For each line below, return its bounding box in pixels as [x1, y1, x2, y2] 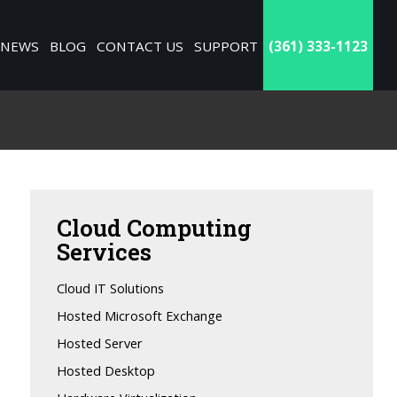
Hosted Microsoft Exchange [57, 307, 223, 324]
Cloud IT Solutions [57, 280, 165, 297]
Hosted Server [57, 335, 144, 352]
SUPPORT [194, 37, 259, 55]
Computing [127, 213, 253, 243]
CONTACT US [97, 37, 184, 55]
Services [57, 237, 152, 267]
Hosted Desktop [57, 362, 156, 379]
